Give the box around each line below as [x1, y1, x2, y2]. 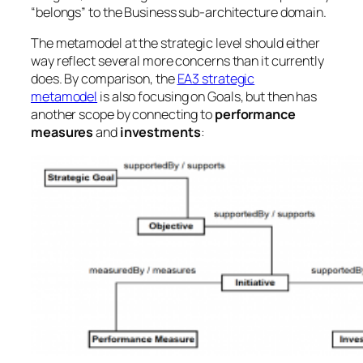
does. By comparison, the [31, 70, 177, 88]
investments [119, 123, 201, 142]
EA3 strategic [177, 70, 255, 88]
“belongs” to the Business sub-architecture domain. [31, 3, 327, 21]
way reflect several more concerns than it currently [31, 52, 324, 70]
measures [31, 123, 94, 142]
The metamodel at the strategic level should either [31, 34, 320, 53]
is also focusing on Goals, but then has [97, 88, 318, 106]
